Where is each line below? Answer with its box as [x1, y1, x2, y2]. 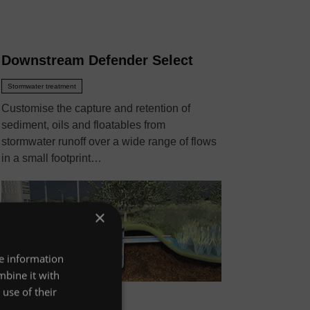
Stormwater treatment [8, 82, 76, 91]
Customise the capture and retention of [1, 102, 190, 115]
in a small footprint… [1, 152, 102, 165]
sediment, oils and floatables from [1, 119, 165, 131]
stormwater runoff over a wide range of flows [1, 136, 217, 148]
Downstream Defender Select [1, 53, 193, 69]
